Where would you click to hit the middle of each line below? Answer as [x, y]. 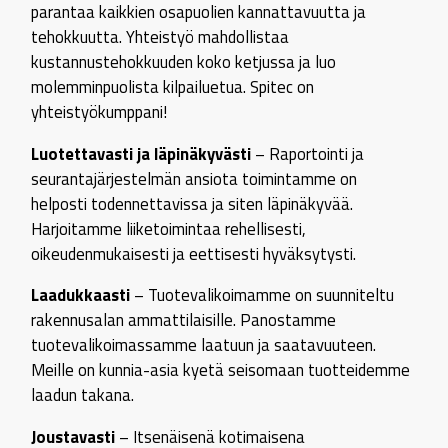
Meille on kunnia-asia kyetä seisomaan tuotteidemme [221, 370]
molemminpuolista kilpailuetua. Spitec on [173, 87]
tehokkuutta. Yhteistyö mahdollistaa [160, 37]
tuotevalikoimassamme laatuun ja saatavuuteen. [204, 345]
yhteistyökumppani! [99, 112]
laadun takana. [83, 395]
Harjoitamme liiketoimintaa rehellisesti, [169, 228]
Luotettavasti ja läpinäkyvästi [141, 153]
